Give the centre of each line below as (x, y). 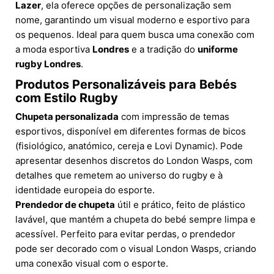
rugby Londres (48, 64)
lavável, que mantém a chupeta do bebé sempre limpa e (135, 219)
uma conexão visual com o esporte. (92, 263)
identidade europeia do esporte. (85, 190)
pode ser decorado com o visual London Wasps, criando (136, 248)
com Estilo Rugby (67, 98)
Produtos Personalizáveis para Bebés (126, 84)
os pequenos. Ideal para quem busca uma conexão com (135, 34)
